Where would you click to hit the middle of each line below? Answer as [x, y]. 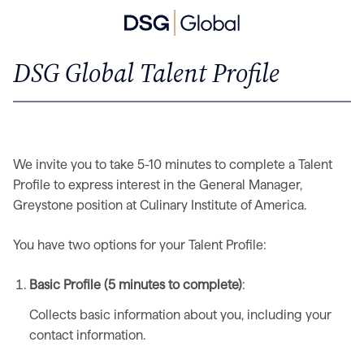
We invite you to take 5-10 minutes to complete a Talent [173, 165]
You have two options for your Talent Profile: [140, 245]
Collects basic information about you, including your [180, 315]
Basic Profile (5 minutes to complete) [136, 285]
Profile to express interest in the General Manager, [158, 185]
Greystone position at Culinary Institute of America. [160, 205]
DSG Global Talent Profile [146, 73]
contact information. [87, 335]
